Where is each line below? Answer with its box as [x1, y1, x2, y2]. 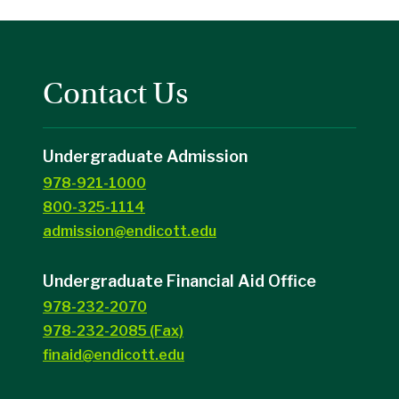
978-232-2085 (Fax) [43, 322, 183, 340]
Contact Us [43, 74, 188, 111]
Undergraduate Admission [43, 147, 248, 167]
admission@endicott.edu [43, 222, 216, 240]
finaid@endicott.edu [43, 346, 184, 364]
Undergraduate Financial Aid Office [43, 271, 316, 290]
